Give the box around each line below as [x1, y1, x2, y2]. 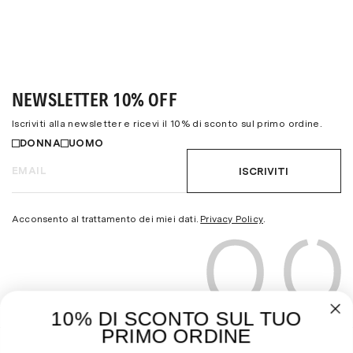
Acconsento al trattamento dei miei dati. [12, 214, 201, 225]
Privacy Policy [200, 214, 264, 225]
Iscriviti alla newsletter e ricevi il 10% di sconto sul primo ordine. [12, 117, 322, 129]
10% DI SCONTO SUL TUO [50, 307, 303, 330]
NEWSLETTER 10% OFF [12, 90, 177, 110]
